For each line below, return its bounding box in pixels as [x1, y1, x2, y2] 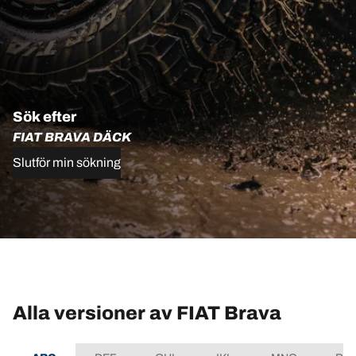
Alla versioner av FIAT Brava [13, 302, 281, 323]
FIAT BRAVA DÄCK [13, 130, 131, 144]
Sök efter [13, 109, 76, 125]
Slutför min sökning [13, 156, 121, 169]
